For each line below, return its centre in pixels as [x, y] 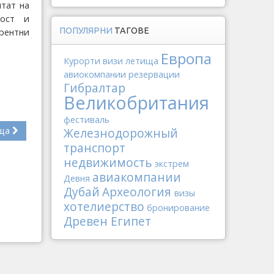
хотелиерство [104, 206]
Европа [186, 58]
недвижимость [108, 162]
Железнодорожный [121, 133]
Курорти [82, 61]
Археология [138, 192]
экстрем [172, 164]
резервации [154, 74]
